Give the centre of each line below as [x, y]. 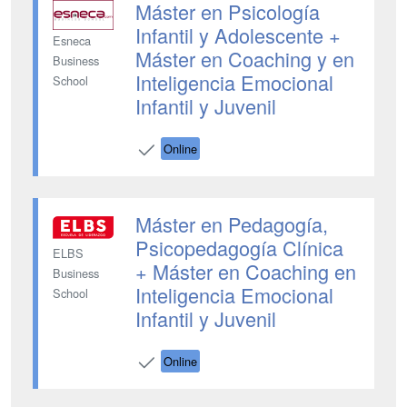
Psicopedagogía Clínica [239, 248]
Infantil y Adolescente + [238, 35]
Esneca [72, 41]
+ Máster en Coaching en [245, 271]
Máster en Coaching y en [244, 59]
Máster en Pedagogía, [231, 224]
